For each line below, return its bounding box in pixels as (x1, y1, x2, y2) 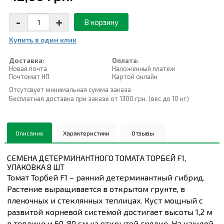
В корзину (83, 17, 118, 27)
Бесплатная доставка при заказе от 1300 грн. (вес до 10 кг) (8, 94, 189, 103)
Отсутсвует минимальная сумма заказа (8, 85, 131, 94)
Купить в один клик (8, 35, 76, 44)
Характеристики (62, 129, 109, 137)
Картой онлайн (111, 72, 157, 81)
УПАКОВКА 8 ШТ (6, 162, 64, 172)
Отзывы (131, 129, 154, 137)
